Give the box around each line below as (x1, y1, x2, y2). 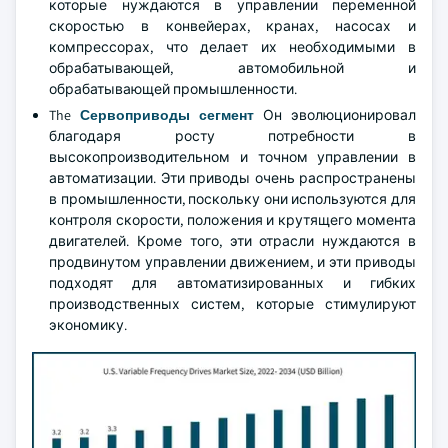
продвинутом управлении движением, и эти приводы (49, 253, 416, 271)
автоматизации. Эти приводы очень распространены (49, 169, 416, 187)
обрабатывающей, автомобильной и (49, 59, 416, 77)
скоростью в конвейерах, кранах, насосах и (49, 17, 416, 35)
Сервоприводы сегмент (80, 106, 254, 124)
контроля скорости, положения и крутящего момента (49, 211, 416, 229)
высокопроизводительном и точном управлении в (49, 148, 416, 166)
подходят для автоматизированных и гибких (49, 274, 416, 292)
